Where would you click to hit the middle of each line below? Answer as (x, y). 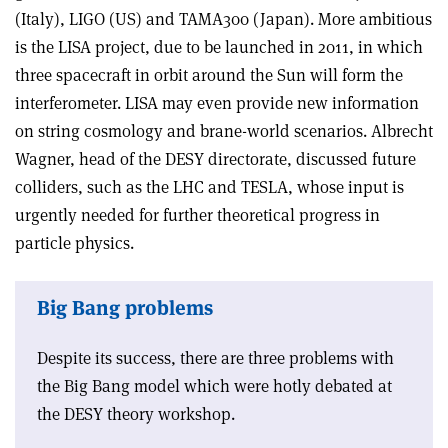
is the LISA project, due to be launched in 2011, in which (219, 47)
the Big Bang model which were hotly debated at (214, 386)
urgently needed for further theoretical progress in (197, 215)
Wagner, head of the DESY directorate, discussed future (215, 159)
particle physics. (74, 243)
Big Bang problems (125, 308)
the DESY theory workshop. (136, 414)
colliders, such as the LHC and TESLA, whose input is (209, 187)
